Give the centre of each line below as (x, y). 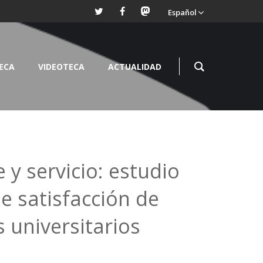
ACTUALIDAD (135, 66)
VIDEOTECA (61, 66)
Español (182, 12)
